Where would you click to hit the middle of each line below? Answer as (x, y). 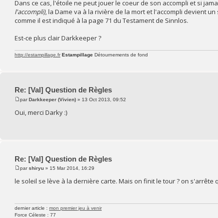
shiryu (36, 168)
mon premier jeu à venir (75, 208)
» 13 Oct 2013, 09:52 (101, 99)
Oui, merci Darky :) (41, 112)
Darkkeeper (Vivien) (52, 99)
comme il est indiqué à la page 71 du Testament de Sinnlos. (101, 21)
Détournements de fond (120, 55)
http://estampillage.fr (37, 55)
